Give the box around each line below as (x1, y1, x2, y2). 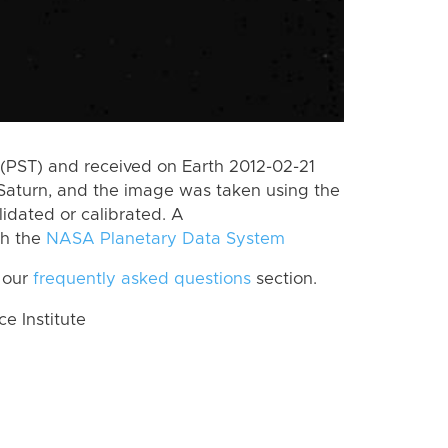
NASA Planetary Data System (46, 230, 285, 247)
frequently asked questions (33, 271, 251, 288)
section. (251, 271, 317, 288)
